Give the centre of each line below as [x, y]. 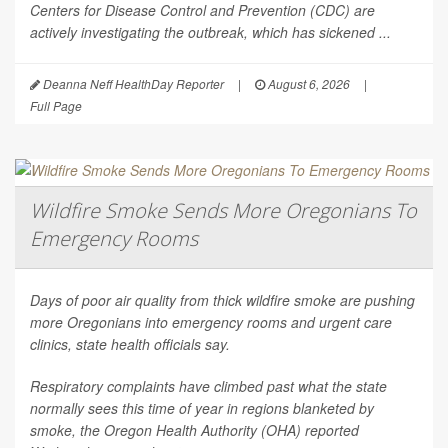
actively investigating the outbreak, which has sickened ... [210, 32]
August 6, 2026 [307, 84]
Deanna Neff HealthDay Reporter [132, 84]
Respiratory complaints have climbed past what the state [208, 386]
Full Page [56, 106]
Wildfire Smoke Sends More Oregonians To [223, 211]
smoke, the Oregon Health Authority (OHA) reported [194, 430]
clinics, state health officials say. [130, 344]
